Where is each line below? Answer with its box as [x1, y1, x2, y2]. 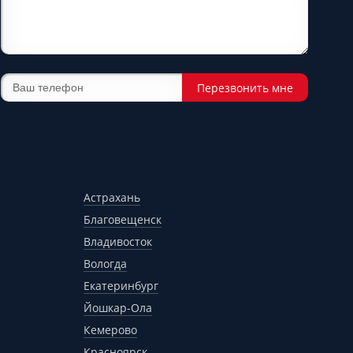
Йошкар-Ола [84, 299, 152, 315]
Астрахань [84, 189, 140, 205]
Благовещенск [84, 211, 162, 227]
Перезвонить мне [196, 80, 293, 95]
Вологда [84, 255, 127, 271]
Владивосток [84, 233, 152, 249]
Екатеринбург [84, 277, 158, 293]
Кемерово [84, 321, 137, 337]
